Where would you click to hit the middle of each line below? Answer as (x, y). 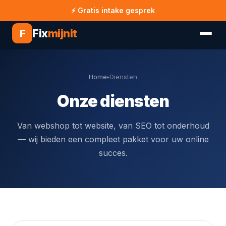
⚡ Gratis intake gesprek (113, 10)
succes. (113, 153)
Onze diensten (113, 101)
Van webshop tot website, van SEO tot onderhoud (113, 126)
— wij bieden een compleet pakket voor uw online (113, 139)
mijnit (62, 33)
